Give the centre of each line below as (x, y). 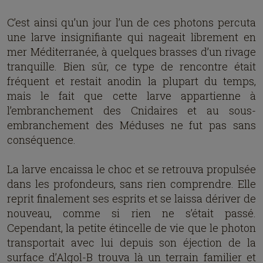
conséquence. (41, 140)
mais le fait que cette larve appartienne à (131, 96)
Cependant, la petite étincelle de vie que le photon (131, 228)
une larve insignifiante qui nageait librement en (131, 37)
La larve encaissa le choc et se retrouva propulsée (131, 169)
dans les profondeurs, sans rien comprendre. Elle (131, 184)
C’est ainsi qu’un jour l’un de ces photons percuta (131, 22)
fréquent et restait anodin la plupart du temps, (131, 81)
